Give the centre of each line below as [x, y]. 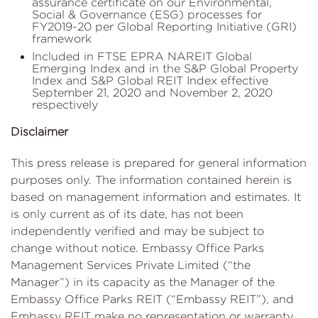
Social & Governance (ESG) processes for [147, 15]
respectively [65, 105]
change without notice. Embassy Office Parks [137, 248]
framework [62, 39]
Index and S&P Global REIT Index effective [150, 81]
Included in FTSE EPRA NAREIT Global [142, 57]
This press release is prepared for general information [159, 163]
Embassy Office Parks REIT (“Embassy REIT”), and [152, 300]
